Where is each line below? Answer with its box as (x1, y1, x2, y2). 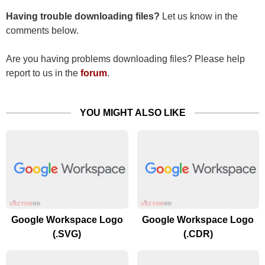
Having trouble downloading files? (6, 11, 160, 22)
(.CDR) (183, 229, 213, 240)
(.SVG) (53, 229, 82, 240)
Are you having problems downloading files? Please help (6, 54, 245, 64)
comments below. (6, 25, 79, 36)
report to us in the (6, 68, 80, 79)
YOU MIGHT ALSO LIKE (79, 108, 186, 118)
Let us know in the (160, 11, 238, 22)
